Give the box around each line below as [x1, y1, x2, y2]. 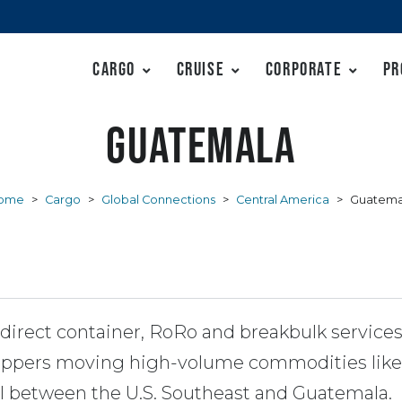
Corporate [265, 58, 343, 79]
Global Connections [101, 192, 215, 206]
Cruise [176, 58, 225, 79]
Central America [236, 192, 329, 206]
